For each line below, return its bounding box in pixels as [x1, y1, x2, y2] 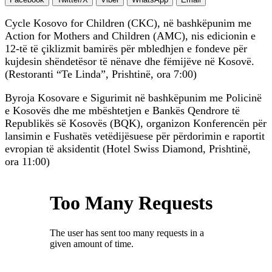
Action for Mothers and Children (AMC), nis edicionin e [5, 30, 256, 42]
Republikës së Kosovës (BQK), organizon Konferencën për [5, 117, 267, 130]
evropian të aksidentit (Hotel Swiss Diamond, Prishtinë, [5, 143, 251, 155]
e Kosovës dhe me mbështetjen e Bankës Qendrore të [5, 104, 240, 117]
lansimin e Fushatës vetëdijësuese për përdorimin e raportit [5, 130, 265, 143]
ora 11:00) [5, 155, 50, 168]
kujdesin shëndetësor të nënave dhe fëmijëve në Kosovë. [5, 55, 254, 68]
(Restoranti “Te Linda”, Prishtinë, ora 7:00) [5, 68, 197, 81]
